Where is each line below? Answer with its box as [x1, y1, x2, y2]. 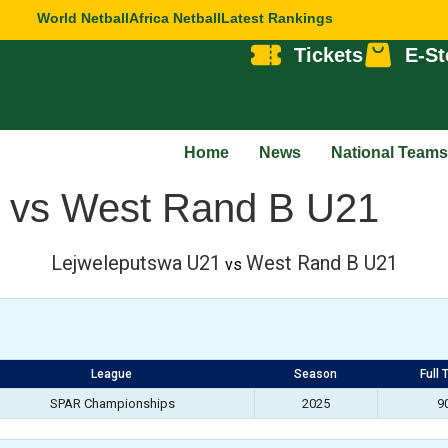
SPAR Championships [49, 396, 175, 411]
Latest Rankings [221, 10, 334, 26]
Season [294, 367, 337, 381]
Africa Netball [129, 10, 222, 26]
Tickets [293, 44, 363, 66]
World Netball [37, 10, 130, 26]
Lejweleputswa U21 [50, 251, 221, 275]
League [91, 367, 132, 381]
